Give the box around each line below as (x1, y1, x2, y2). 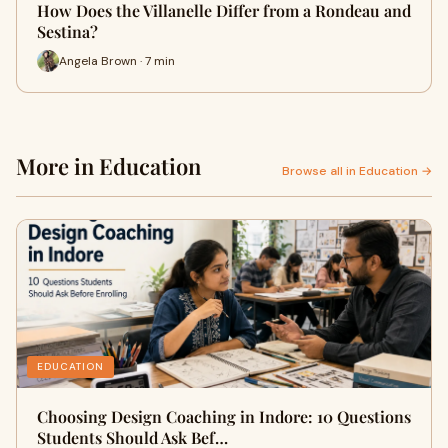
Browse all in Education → (282, 163, 432, 179)
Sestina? (37, 21, 98, 42)
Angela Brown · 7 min (59, 52, 175, 69)
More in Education (16, 151, 201, 181)
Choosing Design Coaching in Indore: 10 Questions (37, 406, 411, 427)
